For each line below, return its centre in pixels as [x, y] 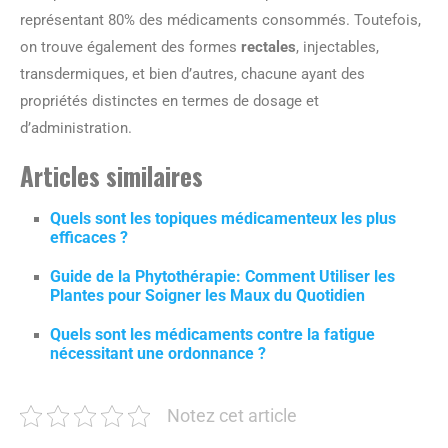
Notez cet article [232, 416]
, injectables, [337, 47]
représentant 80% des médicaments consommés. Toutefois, [220, 20]
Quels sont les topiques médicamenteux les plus [223, 218]
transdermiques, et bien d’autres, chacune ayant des [192, 74]
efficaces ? [89, 237]
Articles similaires [111, 175]
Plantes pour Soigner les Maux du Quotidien [207, 295]
